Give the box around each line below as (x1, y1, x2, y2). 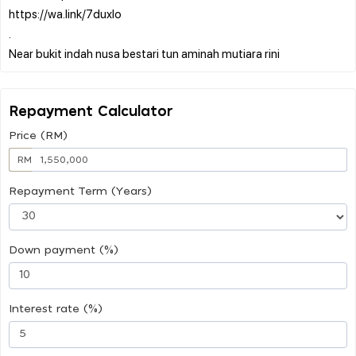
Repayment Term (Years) (9, 185, 152, 197)
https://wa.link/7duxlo (9, 5, 122, 21)
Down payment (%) (9, 244, 118, 256)
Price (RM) (9, 130, 68, 141)
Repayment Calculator (9, 104, 173, 119)
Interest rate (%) (9, 303, 103, 315)
